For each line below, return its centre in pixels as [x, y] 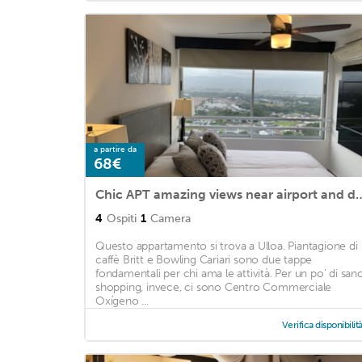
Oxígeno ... [122, 301]
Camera [170, 218]
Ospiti [122, 218]
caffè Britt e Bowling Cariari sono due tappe [204, 259]
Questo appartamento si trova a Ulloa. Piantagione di [227, 246]
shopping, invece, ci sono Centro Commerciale [214, 287]
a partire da [115, 149]
